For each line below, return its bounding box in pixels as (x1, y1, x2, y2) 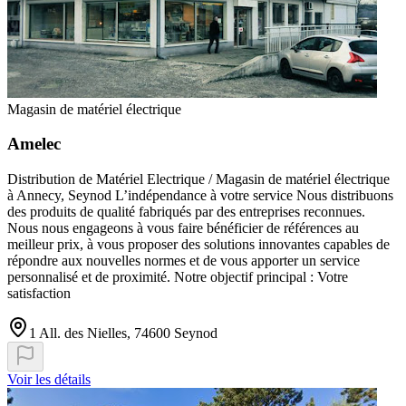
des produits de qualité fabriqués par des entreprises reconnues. (7, 204, 365, 220)
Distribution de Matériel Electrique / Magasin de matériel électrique (7, 171, 390, 188)
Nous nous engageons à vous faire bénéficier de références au (7, 220, 359, 237)
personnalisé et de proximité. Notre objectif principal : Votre (7, 269, 348, 285)
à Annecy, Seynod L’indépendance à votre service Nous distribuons (7, 188, 393, 204)
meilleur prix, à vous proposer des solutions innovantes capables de (7, 237, 390, 253)
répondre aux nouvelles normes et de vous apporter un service (7, 253, 360, 269)
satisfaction (7, 285, 71, 302)
